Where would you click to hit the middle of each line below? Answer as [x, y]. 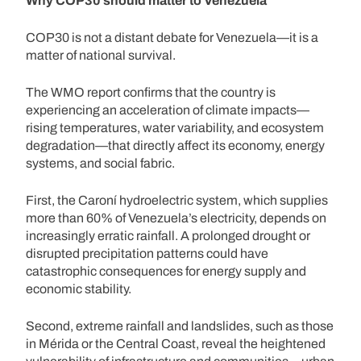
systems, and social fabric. [100, 163]
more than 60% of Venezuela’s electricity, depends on [176, 218]
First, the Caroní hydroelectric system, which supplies [177, 200]
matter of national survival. [101, 55]
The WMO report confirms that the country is [151, 92]
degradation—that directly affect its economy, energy [175, 145]
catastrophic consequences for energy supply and [166, 271]
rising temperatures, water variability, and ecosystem [175, 127]
